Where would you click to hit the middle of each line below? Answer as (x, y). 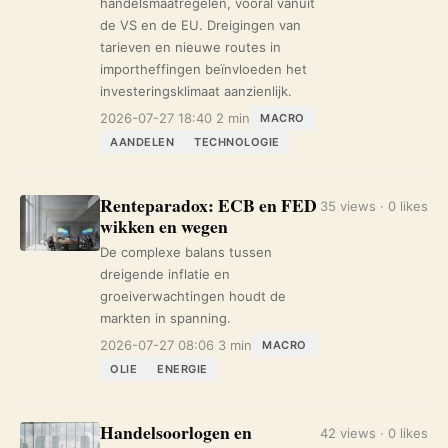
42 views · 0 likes (374, 433)
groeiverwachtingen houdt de (193, 296)
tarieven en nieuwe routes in (190, 47)
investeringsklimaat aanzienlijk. (196, 91)
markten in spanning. (165, 318)
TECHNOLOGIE (237, 142)
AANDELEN (142, 142)
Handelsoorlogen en (176, 432)
